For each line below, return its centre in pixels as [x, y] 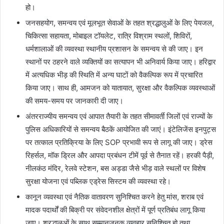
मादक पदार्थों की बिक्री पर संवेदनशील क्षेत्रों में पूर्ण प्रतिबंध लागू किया [115, 209]
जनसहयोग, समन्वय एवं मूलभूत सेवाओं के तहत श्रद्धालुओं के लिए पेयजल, [120, 22]
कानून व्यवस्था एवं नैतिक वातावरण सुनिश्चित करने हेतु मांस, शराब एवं [114, 196]
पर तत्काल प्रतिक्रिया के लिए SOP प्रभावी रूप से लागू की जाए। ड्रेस [119, 142]
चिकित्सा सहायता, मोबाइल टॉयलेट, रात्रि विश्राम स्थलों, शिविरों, [109, 35]
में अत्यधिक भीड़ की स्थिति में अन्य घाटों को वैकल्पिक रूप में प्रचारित [114, 74]
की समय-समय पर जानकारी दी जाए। [74, 100]
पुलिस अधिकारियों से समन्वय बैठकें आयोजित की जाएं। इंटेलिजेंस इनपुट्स [121, 129]
